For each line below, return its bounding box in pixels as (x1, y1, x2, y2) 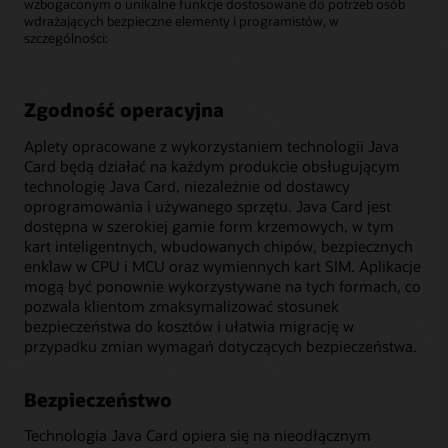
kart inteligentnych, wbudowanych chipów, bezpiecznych (24, 235, 413, 256)
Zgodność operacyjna (24, 97, 224, 123)
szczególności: (24, 29, 108, 46)
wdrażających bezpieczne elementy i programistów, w (24, 12, 339, 29)
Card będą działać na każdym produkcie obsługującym (24, 155, 400, 176)
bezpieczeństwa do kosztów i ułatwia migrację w (24, 315, 354, 336)
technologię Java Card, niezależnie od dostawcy (24, 175, 350, 196)
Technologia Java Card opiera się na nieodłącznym (24, 425, 371, 446)
